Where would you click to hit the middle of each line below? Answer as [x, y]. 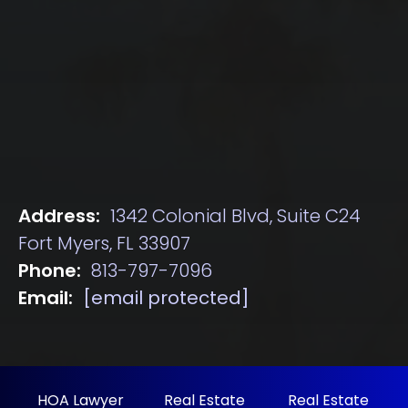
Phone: [50, 270]
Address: [59, 215]
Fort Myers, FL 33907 [104, 243]
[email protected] [166, 297]
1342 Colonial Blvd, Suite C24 [235, 215]
